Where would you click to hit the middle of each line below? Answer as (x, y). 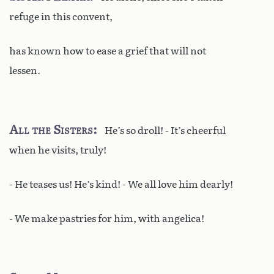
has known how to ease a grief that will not (108, 51)
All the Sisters (51, 129)
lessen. (25, 70)
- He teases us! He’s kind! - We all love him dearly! (121, 184)
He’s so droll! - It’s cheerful (165, 130)
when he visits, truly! (58, 150)
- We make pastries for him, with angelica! (107, 218)
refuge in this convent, (61, 17)
